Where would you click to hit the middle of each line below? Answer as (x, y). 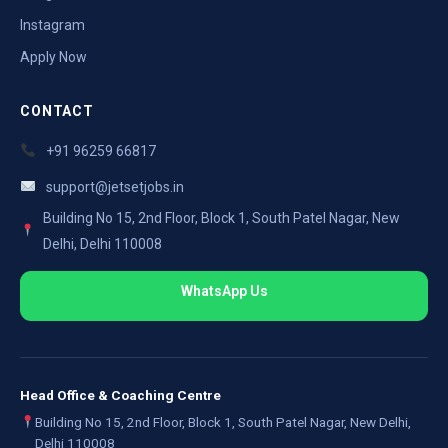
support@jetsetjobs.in (114, 186)
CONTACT (57, 110)
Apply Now (53, 56)
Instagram (52, 24)
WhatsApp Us (224, 291)
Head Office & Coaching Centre (120, 394)
